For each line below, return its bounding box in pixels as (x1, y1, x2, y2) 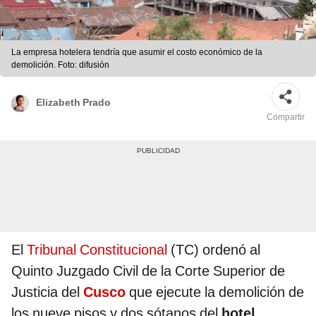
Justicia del (11, 284, 83, 301)
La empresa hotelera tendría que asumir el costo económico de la (11, 47, 262, 58)
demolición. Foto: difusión (11, 60, 109, 71)
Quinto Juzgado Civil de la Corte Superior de (11, 262, 285, 280)
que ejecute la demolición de (129, 284, 304, 301)
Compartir (267, 112, 305, 123)
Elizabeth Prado (36, 96, 111, 108)
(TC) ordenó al (171, 241, 260, 259)
